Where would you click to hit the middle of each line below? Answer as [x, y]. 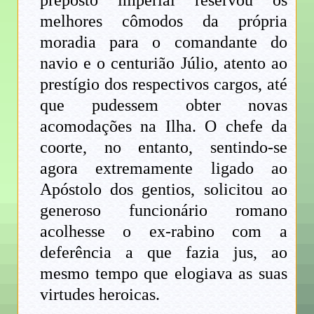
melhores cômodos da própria [164, 21]
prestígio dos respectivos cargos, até [164, 84]
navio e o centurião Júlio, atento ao [164, 63]
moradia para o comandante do [164, 42]
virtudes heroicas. [100, 295]
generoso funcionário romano [164, 211]
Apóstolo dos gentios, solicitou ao [164, 190]
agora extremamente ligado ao [164, 169]
